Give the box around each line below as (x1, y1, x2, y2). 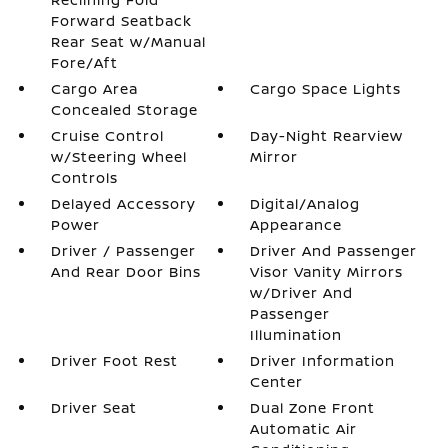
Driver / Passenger (50, 241, 196, 260)
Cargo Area (50, 79, 138, 98)
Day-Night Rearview (250, 126, 404, 145)
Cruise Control (50, 126, 164, 145)
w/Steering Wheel (50, 147, 187, 166)
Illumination (250, 325, 343, 344)
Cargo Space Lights (250, 79, 402, 98)
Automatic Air (250, 419, 358, 438)
